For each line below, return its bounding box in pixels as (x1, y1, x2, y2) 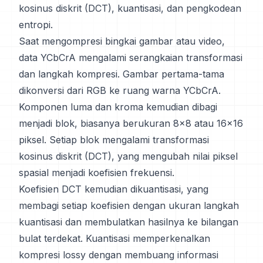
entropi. (19, 19, 53, 31)
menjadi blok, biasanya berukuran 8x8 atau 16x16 (19, 117, 243, 129)
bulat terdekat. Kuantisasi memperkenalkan (19, 232, 210, 244)
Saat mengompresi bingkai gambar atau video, (19, 35, 225, 47)
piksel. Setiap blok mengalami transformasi (19, 134, 209, 146)
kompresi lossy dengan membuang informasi (19, 249, 218, 261)
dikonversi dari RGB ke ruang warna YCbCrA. (19, 85, 221, 96)
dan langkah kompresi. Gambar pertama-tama (19, 68, 224, 80)
